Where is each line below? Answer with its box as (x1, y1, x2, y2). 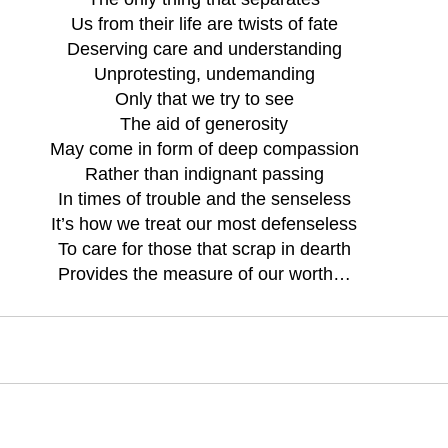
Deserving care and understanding (66, 38, 342, 59)
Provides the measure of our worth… (57, 263, 351, 284)
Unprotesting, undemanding (93, 63, 315, 84)
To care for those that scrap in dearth (57, 238, 351, 259)
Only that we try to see (114, 88, 294, 109)
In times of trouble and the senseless (57, 188, 351, 209)
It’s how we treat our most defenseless (51, 213, 357, 234)
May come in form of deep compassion (49, 138, 359, 159)
